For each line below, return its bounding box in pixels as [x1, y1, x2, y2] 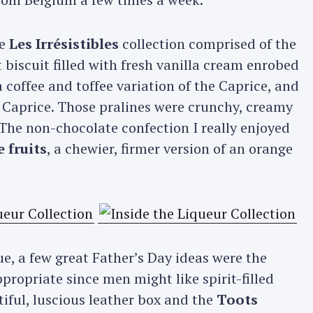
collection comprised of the [118, 34, 296, 54]
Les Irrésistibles [8, 34, 119, 54]
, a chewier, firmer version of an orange [46, 139, 293, 159]
